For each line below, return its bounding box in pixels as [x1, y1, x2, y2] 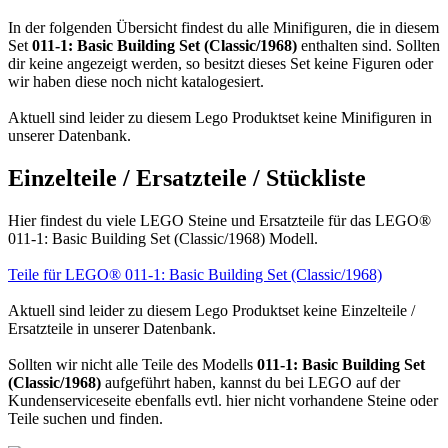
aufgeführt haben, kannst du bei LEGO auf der [101, 373, 400, 391]
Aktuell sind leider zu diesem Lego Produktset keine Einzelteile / [8, 301, 415, 319]
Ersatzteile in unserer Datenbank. [8, 319, 216, 337]
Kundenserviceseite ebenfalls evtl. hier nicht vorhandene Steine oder [8, 391, 438, 409]
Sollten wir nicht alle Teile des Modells [8, 355, 257, 373]
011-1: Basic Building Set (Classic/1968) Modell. [8, 229, 318, 247]
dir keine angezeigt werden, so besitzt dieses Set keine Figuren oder [8, 55, 433, 73]
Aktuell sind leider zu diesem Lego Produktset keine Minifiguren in [8, 109, 432, 127]
